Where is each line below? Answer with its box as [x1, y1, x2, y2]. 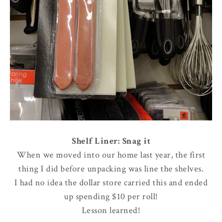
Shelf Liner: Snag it [72, 135, 150, 147]
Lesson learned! [81, 205, 141, 217]
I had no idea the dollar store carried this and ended [14, 177, 208, 189]
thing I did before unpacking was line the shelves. [18, 163, 204, 175]
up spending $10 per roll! [64, 191, 158, 203]
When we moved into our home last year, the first [17, 149, 205, 161]
